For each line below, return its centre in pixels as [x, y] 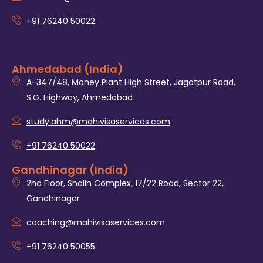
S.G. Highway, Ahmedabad [80, 98]
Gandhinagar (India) [70, 170]
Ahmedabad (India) [68, 69]
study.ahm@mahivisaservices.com [98, 122]
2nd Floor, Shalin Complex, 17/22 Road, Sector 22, [125, 183]
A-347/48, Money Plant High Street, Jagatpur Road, [131, 82]
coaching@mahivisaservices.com [96, 223]
